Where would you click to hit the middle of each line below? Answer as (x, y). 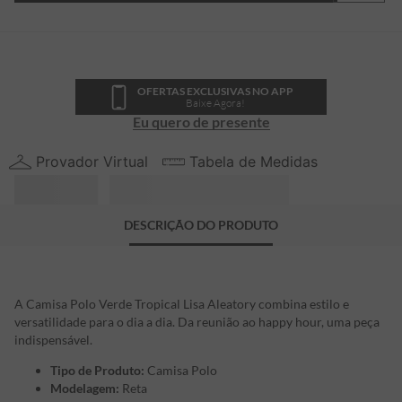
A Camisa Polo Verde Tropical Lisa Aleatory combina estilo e (182, 304)
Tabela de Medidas (253, 162)
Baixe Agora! (215, 103)
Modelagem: (85, 389)
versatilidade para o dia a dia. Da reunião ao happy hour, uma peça (197, 322)
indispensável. (53, 340)
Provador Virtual (92, 162)
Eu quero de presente (201, 122)
